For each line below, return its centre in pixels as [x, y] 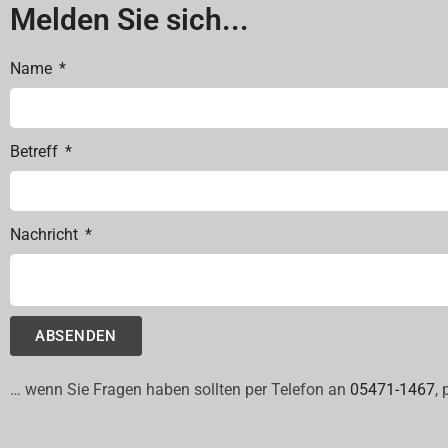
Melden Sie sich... [129, 20]
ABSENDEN [76, 335]
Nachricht [46, 235]
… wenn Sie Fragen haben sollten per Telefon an [180, 390]
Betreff [36, 152]
